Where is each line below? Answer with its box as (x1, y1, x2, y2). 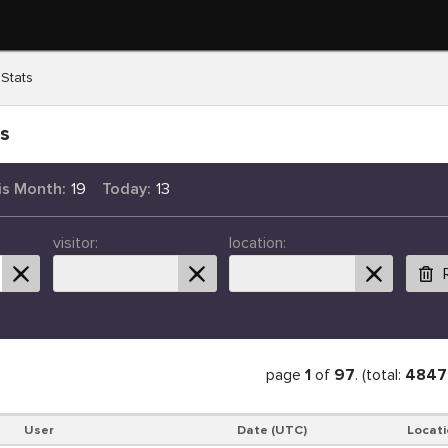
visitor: (52, 233, 98, 254)
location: (229, 233, 287, 254)
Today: (101, 179, 151, 200)
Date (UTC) (237, 421, 308, 438)
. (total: (354, 364, 405, 385)
